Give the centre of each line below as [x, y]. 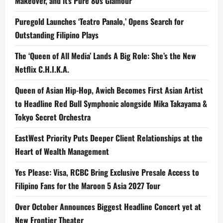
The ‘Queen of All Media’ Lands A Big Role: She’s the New [106, 56]
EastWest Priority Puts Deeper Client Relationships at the [109, 138]
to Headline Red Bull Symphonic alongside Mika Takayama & [111, 104]
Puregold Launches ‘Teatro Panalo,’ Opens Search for [99, 22]
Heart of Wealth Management [62, 152]
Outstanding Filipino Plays [57, 35]
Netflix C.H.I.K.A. [42, 69]
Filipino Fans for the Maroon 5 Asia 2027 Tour [88, 186]
